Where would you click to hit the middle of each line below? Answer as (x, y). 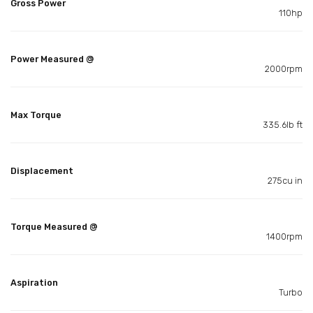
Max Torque (36, 115)
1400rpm (284, 236)
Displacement (42, 170)
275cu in (285, 180)
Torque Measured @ (54, 226)
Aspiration (34, 282)
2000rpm (284, 68)
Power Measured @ (52, 59)
